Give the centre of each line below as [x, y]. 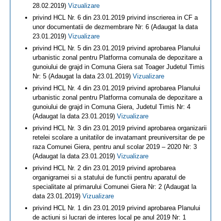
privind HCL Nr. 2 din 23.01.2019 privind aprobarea [104, 168]
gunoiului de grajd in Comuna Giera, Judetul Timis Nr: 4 [111, 107]
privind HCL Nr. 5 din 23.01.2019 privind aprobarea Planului [116, 48]
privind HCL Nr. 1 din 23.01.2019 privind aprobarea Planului [116, 208]
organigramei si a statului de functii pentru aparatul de [109, 177]
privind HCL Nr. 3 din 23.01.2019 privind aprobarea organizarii [120, 128]
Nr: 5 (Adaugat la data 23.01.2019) [83, 76]
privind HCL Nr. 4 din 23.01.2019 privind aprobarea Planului [116, 88]
